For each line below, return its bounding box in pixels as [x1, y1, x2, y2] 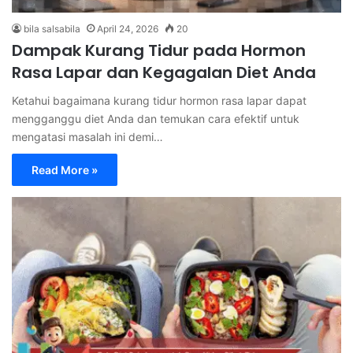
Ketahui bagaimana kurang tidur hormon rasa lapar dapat [12, 93, 307, 107]
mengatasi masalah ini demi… [12, 129, 163, 143]
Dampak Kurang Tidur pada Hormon [12, 39, 306, 61]
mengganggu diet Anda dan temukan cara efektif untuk [12, 111, 299, 125]
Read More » [32, 162, 98, 176]
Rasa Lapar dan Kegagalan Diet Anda [12, 61, 316, 84]
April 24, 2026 [97, 22, 158, 35]
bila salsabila [24, 22, 80, 35]
